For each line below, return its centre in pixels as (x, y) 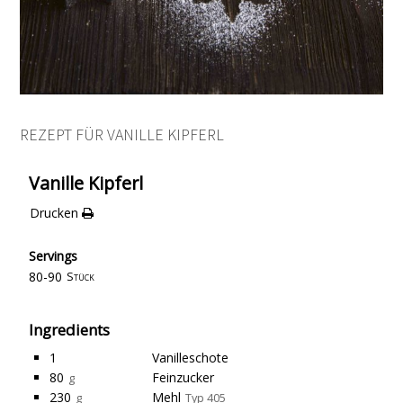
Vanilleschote (191, 358)
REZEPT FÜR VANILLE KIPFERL (122, 135)
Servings (54, 256)
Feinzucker (184, 378)
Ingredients (70, 330)
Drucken (54, 213)
